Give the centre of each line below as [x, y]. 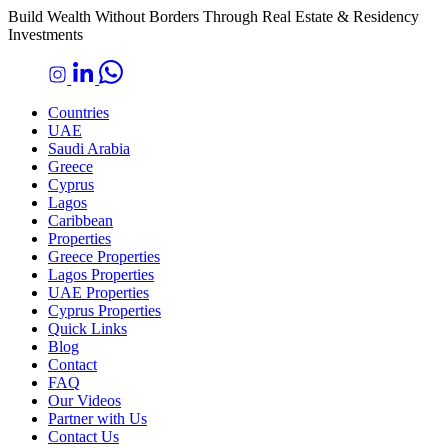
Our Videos [84, 400]
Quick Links [87, 328]
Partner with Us [97, 418]
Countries [78, 112]
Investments [45, 34]
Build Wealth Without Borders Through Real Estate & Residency [213, 16]
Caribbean [80, 220]
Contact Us [83, 436]
